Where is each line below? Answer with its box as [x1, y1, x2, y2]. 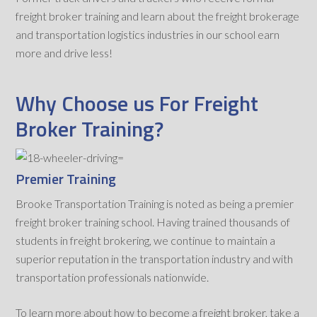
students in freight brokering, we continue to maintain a [16, 234, 276, 248]
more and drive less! [16, 46, 113, 60]
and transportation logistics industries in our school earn [16, 28, 280, 42]
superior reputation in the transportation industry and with [16, 252, 294, 266]
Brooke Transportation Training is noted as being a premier [16, 197, 294, 211]
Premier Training [16, 168, 117, 190]
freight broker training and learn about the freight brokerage [16, 9, 300, 23]
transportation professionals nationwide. [16, 270, 209, 284]
